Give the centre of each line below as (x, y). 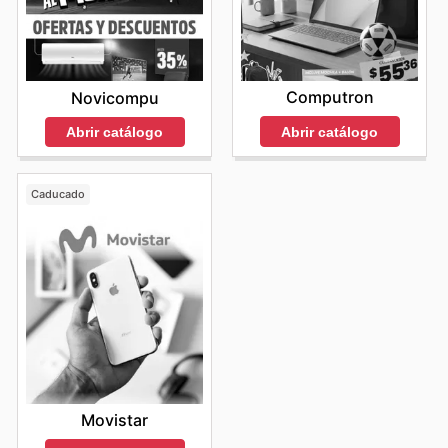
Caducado (57, 194)
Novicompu (114, 97)
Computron (329, 97)
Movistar (114, 420)
